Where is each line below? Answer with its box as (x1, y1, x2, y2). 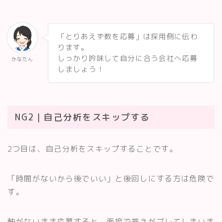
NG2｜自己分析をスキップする (15, 111, 150, 123)
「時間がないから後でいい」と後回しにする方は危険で (7, 172, 215, 184)
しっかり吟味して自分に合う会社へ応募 (57, 53, 198, 64)
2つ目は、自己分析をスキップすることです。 (7, 143, 178, 154)
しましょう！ (57, 64, 105, 75)
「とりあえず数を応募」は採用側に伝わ (57, 31, 198, 42)
